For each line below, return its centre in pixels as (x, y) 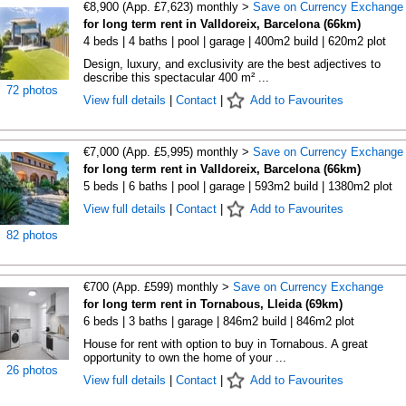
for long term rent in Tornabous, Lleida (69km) (213, 304)
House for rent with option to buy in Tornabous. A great (225, 344)
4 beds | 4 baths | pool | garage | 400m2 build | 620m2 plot (234, 41)
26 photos (32, 370)
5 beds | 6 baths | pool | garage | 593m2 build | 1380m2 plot (237, 186)
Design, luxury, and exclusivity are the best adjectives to (232, 64)
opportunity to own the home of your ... (184, 358)
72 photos (32, 90)
